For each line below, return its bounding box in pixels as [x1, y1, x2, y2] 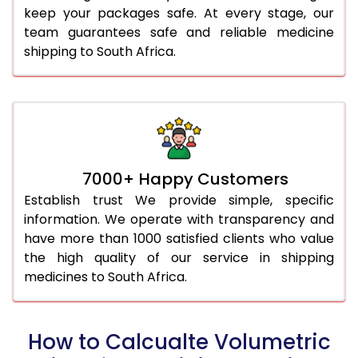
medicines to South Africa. [24, 267, 187, 286]
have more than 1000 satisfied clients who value [24, 229, 334, 248]
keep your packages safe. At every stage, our [24, 3, 334, 22]
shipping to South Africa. [24, 42, 176, 61]
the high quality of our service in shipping [24, 248, 334, 267]
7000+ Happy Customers [82, 167, 288, 190]
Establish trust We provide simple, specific [24, 190, 334, 209]
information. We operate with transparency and [24, 209, 334, 229]
